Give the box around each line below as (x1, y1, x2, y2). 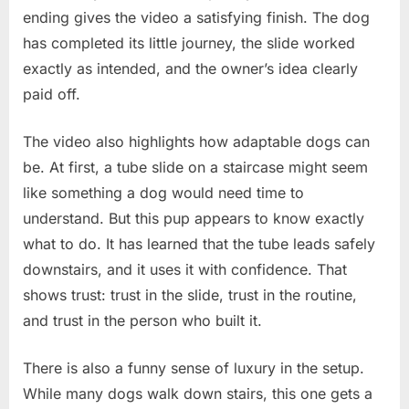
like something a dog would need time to (23, 183, 304, 202)
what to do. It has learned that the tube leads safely (23, 234, 375, 253)
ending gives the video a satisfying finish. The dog (23, 7, 370, 26)
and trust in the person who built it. (23, 310, 262, 330)
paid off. (23, 84, 80, 103)
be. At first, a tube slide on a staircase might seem (23, 157, 368, 176)
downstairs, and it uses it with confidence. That (23, 259, 347, 278)
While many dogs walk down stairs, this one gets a (23, 383, 372, 403)
